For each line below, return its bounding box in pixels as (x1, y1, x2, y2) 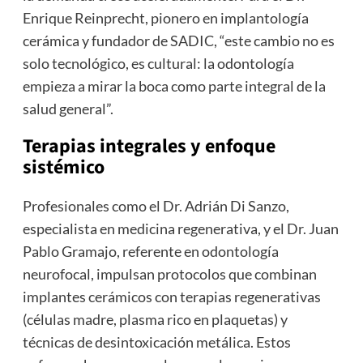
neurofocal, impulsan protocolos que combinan (22, 264, 317, 283)
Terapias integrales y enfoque (22, 131, 275, 160)
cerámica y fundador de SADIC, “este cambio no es (22, 31, 335, 49)
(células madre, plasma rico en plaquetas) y (22, 310, 288, 328)
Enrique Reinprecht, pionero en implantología (22, 8, 309, 27)
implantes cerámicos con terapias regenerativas (22, 287, 321, 305)
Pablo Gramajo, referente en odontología (22, 241, 279, 260)
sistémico (22, 152, 105, 181)
